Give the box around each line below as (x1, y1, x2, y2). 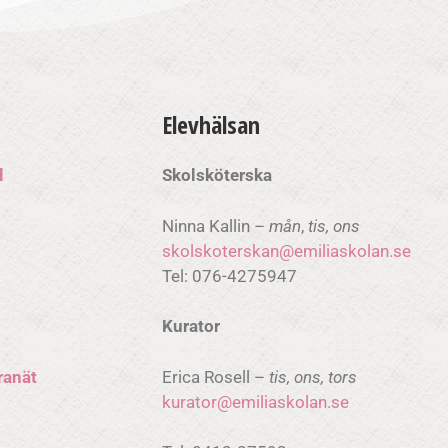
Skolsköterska (162, 165, 388, 185)
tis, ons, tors (269, 366, 357, 387)
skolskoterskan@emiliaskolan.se (162, 240, 411, 261)
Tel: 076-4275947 (162, 265, 325, 286)
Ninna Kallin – (162, 215, 269, 236)
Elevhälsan (162, 108, 260, 141)
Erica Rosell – (162, 366, 269, 387)
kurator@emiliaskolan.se (162, 391, 349, 412)
